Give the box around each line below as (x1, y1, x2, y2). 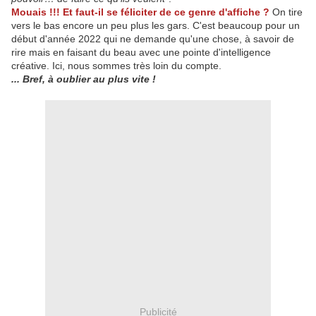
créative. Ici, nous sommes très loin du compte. (11, 60, 221, 72)
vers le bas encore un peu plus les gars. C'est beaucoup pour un (11, 20, 300, 32)
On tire (272, 6, 303, 18)
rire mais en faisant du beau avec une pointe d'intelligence (11, 47, 271, 59)
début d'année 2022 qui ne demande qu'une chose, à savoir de (11, 33, 294, 45)
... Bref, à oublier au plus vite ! (11, 73, 156, 85)
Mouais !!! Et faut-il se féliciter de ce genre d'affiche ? (11, 6, 272, 18)
